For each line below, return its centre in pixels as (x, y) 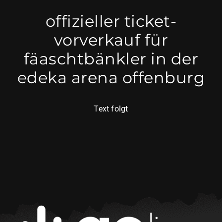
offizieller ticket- (111, 21)
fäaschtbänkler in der (111, 59)
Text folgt (111, 109)
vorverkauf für (111, 40)
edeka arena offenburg (111, 78)
